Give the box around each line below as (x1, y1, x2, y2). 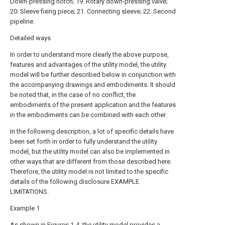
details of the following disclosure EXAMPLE (10, 178, 139, 185)
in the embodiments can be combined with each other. (10, 111, 167, 119)
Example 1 (10, 204, 40, 212)
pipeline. (10, 18, 35, 25)
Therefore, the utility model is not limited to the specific (10, 168, 168, 175)
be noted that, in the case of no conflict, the (10, 91, 136, 98)
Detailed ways (10, 34, 51, 42)
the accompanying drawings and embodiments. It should (10, 81, 175, 88)
